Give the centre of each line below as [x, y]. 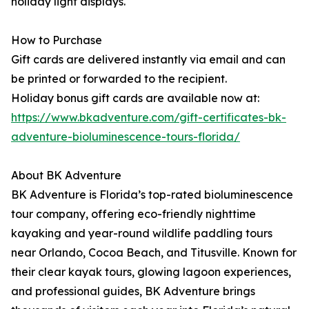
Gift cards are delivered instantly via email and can [148, 59]
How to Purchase [57, 40]
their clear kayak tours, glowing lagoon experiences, [151, 272]
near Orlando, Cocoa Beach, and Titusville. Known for [154, 252]
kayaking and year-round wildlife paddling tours [142, 233]
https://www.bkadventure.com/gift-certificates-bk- [149, 117]
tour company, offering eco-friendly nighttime [133, 214]
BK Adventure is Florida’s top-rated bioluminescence [152, 195]
